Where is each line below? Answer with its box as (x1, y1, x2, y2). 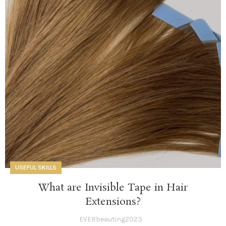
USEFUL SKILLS (15, 164, 56, 172)
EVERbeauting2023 (79, 215, 142, 224)
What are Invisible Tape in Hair (38, 181, 188, 195)
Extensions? (85, 195, 141, 209)
